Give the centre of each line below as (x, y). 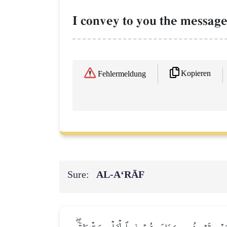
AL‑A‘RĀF (122, 175)
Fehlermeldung (122, 74)
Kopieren (196, 73)
